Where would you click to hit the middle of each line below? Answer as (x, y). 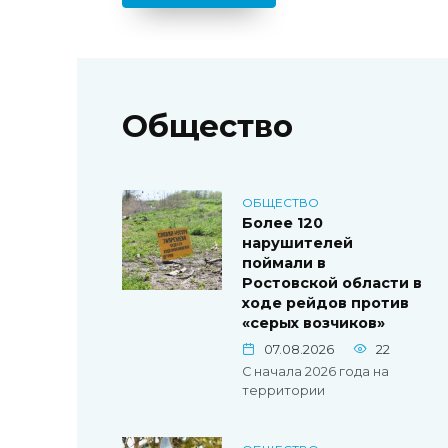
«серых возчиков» (313, 323)
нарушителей (297, 243)
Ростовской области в (332, 283)
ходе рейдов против (325, 303)
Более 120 (282, 223)
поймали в (284, 263)
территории (283, 391)
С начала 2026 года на (315, 372)
